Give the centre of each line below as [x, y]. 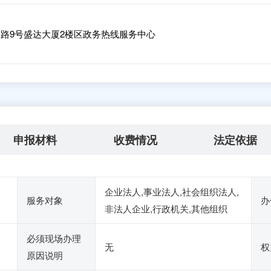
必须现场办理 [54, 238]
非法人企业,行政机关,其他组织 [166, 208]
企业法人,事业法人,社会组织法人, [172, 191]
